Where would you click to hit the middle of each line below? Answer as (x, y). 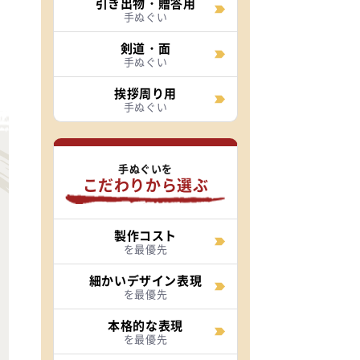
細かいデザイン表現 (145, 280)
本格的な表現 (145, 325)
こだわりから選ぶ (145, 184)
